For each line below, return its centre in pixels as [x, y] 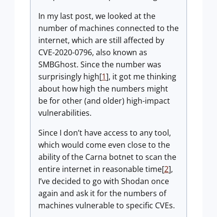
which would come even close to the [104, 145]
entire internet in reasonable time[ [101, 169]
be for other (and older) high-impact [104, 101]
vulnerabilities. [65, 113]
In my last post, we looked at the [97, 16]
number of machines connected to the [108, 28]
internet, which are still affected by [101, 40]
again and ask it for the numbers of [102, 193]
